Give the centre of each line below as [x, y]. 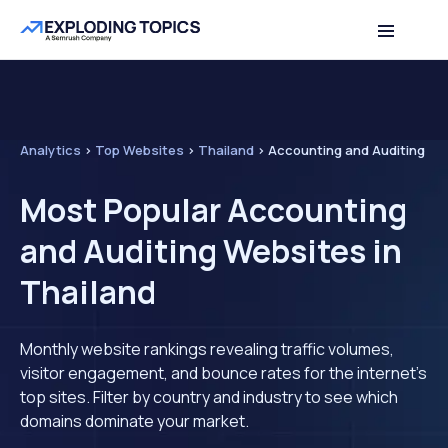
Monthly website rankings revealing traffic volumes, [207, 349]
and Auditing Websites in [211, 251]
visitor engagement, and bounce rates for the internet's [223, 373]
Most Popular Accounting [213, 210]
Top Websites [139, 150]
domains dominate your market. [134, 421]
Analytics [50, 150]
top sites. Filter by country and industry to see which [209, 397]
